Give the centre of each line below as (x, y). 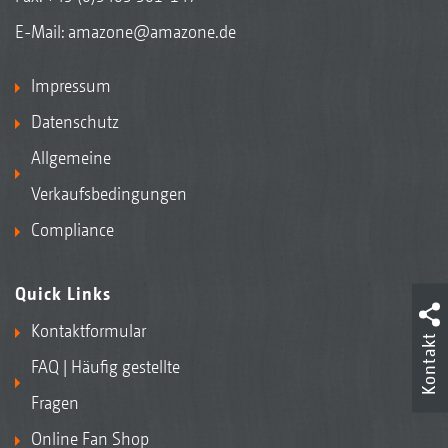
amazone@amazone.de (152, 32)
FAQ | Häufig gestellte (105, 367)
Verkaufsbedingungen (109, 194)
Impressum (71, 86)
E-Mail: (41, 32)
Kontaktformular (88, 331)
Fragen (55, 403)
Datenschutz (75, 122)
